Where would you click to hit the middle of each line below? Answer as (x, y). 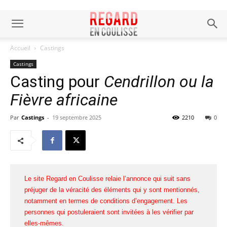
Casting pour (57, 82)
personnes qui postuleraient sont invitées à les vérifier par (109, 212)
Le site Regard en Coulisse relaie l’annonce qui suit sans (107, 179)
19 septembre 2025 (77, 117)
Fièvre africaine (64, 100)
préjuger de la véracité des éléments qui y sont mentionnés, (112, 190)
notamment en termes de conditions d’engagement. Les (106, 201)
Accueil (20, 48)
